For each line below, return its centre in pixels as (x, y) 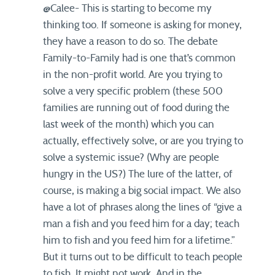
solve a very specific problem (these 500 (133, 91)
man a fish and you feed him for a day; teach (141, 224)
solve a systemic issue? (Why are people (131, 158)
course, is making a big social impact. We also (142, 191)
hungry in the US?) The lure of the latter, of (138, 174)
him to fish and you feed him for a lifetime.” (139, 241)
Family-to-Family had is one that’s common (139, 58)
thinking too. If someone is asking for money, (142, 25)
